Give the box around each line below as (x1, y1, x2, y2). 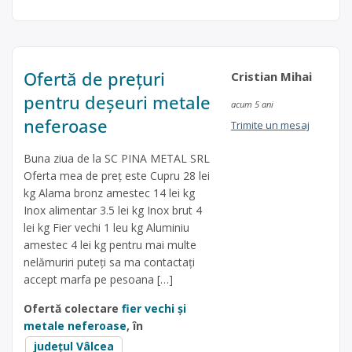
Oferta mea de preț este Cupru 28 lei (24, 167, 210, 183)
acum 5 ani (230, 97, 273, 110)
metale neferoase (24, 317, 126, 333)
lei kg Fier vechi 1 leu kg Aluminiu (24, 219, 189, 235)
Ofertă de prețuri (24, 66, 165, 90)
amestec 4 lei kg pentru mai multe (24, 236, 196, 252)
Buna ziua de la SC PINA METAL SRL (24, 150, 210, 166)
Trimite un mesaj (230, 117, 310, 132)
